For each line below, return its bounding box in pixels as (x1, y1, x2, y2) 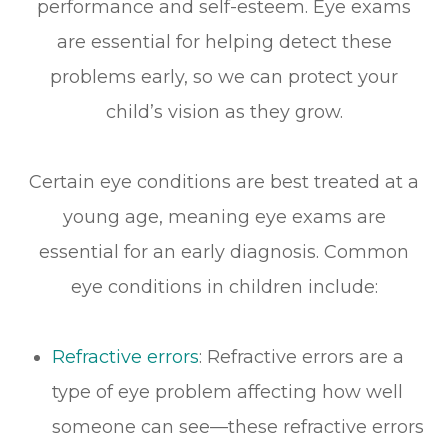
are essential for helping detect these (56, 30, 392, 53)
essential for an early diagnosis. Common (39, 240, 409, 263)
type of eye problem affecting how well (52, 380, 404, 403)
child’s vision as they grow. (105, 100, 343, 123)
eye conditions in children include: (70, 275, 378, 298)
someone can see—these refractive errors (52, 415, 425, 438)
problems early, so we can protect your (50, 65, 398, 88)
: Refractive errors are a (199, 345, 405, 368)
